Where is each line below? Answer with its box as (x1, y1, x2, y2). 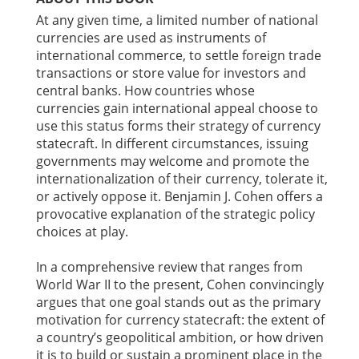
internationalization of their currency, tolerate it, (36, 170, 328, 188)
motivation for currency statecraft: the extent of (36, 311, 325, 329)
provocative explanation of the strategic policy (36, 205, 315, 224)
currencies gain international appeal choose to (36, 99, 318, 118)
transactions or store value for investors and (36, 64, 306, 83)
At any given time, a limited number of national (36, 11, 318, 30)
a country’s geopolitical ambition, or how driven (36, 329, 324, 347)
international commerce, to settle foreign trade (36, 46, 321, 65)
